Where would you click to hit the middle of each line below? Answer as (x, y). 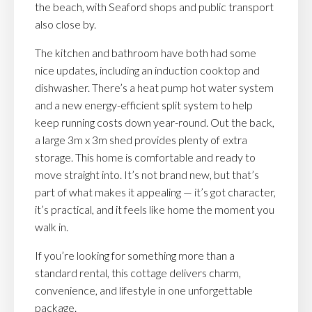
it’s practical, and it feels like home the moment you (155, 210)
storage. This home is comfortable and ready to (145, 157)
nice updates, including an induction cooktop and (147, 70)
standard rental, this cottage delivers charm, (138, 273)
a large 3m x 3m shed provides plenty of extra (141, 140)
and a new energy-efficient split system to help (144, 105)
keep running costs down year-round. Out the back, (155, 123)
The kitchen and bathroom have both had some (146, 53)
